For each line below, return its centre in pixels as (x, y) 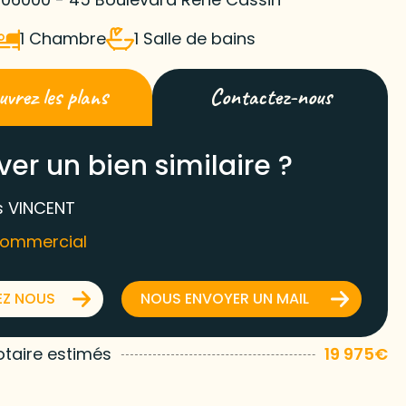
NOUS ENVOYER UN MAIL (225, 299)
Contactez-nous (270, 97)
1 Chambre (63, 39)
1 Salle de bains (195, 39)
